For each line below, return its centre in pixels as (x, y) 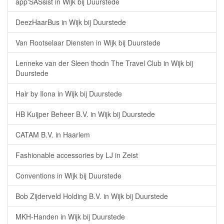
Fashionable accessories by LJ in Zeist (77, 155)
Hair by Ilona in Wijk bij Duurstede (69, 93)
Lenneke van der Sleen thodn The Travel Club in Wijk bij (104, 63)
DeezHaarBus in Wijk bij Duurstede (71, 22)
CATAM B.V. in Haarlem (53, 134)
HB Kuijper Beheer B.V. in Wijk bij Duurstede (85, 114)
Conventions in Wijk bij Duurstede (68, 175)
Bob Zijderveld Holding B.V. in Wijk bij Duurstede (92, 196)
